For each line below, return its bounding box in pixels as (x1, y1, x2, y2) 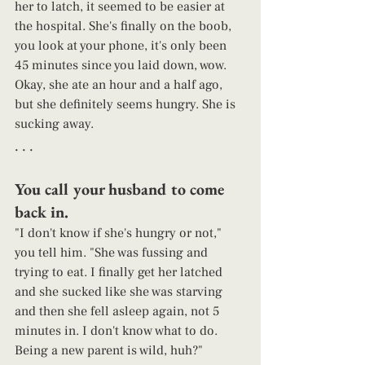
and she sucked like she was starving (15, 284, 226, 301)
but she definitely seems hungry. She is (15, 96, 239, 113)
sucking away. (15, 116, 97, 133)
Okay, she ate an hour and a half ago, (15, 77, 226, 94)
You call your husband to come (15, 178, 228, 200)
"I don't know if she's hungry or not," (15, 225, 225, 242)
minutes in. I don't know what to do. (15, 323, 221, 340)
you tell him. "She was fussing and (15, 244, 211, 262)
